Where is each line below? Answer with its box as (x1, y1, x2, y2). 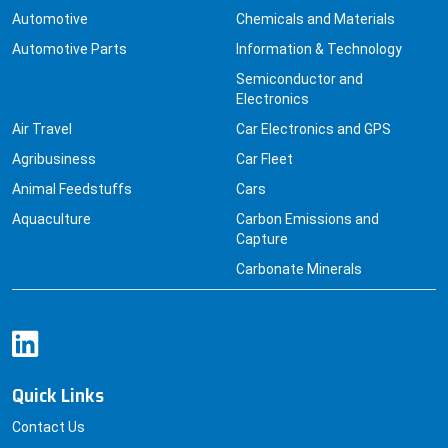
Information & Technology (236, 17, 402, 34)
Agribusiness (12, 127, 96, 144)
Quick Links (12, 355, 104, 388)
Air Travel (12, 97, 72, 114)
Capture (236, 207, 288, 224)
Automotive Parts (12, 17, 127, 34)
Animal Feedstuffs (12, 157, 132, 174)
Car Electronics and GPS (236, 97, 391, 114)
